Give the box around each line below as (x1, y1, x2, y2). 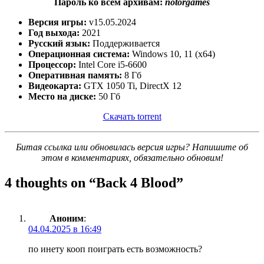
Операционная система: (28, 48, 130, 59)
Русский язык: (28, 38, 90, 48)
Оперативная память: (28, 70, 122, 80)
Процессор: (28, 59, 76, 70)
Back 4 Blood (96, 174, 176, 190)
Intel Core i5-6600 (76, 59, 147, 70)
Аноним (49, 213, 84, 223)
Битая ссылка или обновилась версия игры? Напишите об (16, 141, 248, 152)
